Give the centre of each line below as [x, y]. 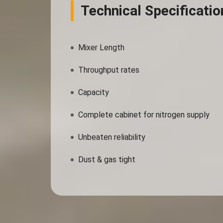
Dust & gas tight [107, 160]
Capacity [94, 92]
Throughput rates [109, 70]
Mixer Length [101, 48]
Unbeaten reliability [112, 137]
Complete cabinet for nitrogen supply [144, 115]
